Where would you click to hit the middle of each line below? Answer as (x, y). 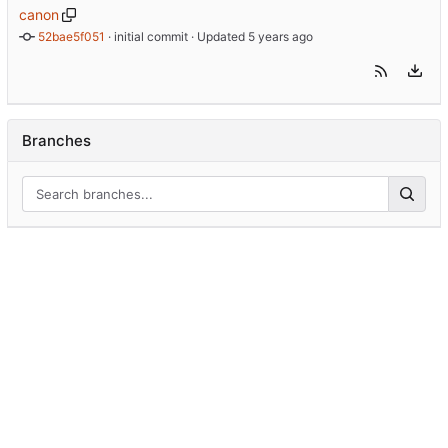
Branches (56, 141)
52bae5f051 (71, 37)
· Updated (218, 37)
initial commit (151, 37)
